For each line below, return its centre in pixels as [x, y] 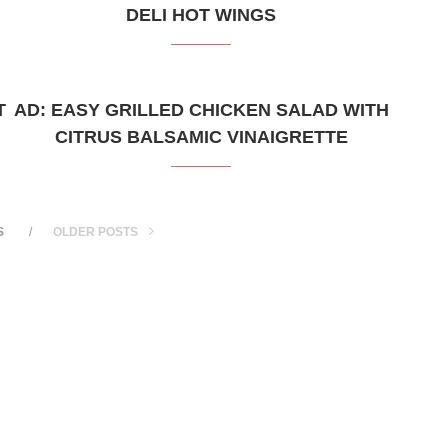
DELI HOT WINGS [201, 15]
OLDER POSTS [97, 232]
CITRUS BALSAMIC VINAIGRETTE [201, 137]
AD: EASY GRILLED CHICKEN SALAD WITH [201, 110]
